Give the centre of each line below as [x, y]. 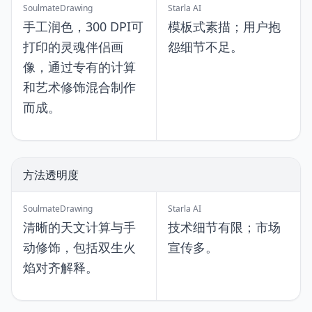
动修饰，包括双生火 [79, 247]
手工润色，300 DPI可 [83, 26]
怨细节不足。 [205, 47]
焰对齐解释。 [61, 267]
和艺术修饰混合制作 [79, 87]
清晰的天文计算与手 [79, 227]
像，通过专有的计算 [79, 67]
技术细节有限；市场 [224, 227]
